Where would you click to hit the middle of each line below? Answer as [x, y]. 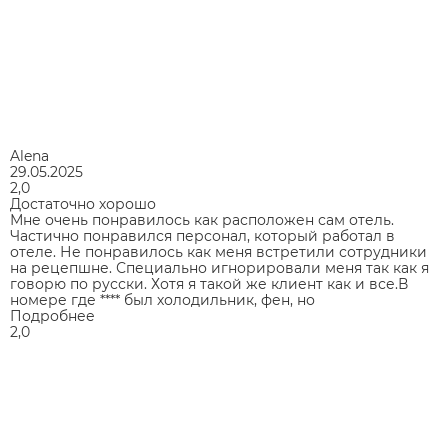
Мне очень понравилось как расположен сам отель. [202, 219]
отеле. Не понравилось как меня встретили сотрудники [218, 251]
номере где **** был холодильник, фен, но [162, 299]
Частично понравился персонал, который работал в [202, 235]
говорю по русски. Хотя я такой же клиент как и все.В [209, 283]
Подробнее [52, 315]
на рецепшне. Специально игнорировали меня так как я [219, 267]
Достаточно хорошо [83, 203]
